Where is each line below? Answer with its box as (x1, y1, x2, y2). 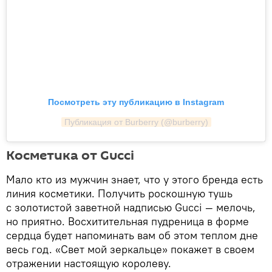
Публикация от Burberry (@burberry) (64, 117, 208, 127)
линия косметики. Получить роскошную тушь (6, 186, 233, 200)
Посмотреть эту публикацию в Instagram (48, 97, 224, 107)
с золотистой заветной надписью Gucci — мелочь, (6, 200, 256, 214)
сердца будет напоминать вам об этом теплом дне (6, 228, 258, 242)
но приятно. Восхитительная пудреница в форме (6, 214, 249, 228)
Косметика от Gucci (6, 146, 134, 165)
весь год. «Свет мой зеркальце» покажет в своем (6, 242, 254, 256)
